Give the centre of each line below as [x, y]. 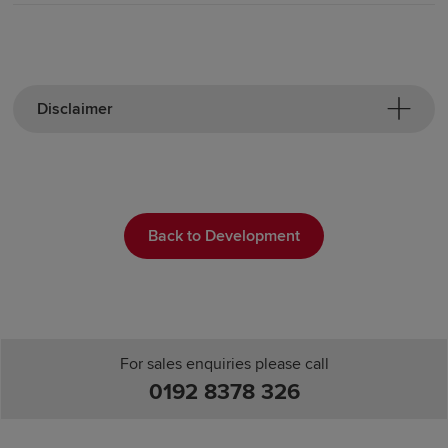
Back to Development [224, 236]
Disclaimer [75, 109]
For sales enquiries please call [224, 363]
